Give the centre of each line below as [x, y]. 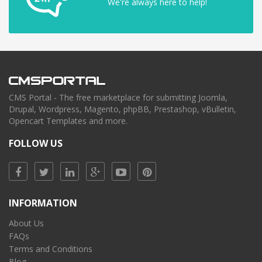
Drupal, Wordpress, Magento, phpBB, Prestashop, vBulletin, [123, 109]
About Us [26, 223]
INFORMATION [43, 203]
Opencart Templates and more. [68, 121]
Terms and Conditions [51, 249]
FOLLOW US [36, 143]
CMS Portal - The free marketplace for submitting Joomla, [118, 97]
